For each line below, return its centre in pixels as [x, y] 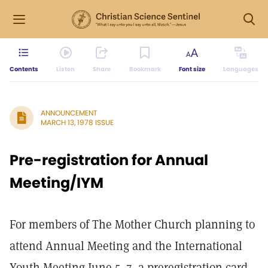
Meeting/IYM [57, 183]
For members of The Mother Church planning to [132, 224]
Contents [24, 69]
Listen [66, 69]
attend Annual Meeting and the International [126, 246]
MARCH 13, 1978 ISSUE [77, 122]
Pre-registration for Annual [109, 160]
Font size [192, 69]
